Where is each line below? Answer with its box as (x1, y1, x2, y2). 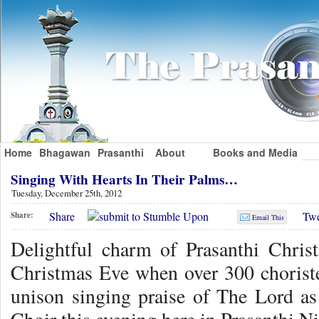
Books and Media (213, 145, 298, 159)
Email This (252, 212, 284, 223)
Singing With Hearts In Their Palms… (11, 169, 238, 189)
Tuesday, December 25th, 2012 (11, 186, 122, 199)
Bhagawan (39, 145, 90, 159)
